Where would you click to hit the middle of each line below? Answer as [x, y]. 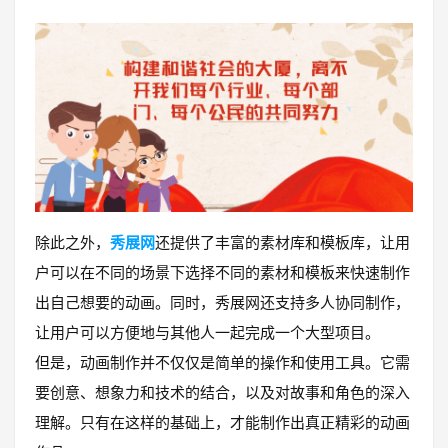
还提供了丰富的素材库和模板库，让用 [282, 242]
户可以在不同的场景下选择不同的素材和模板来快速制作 [222, 272]
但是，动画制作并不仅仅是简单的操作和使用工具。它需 [222, 362]
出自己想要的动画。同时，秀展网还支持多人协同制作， [222, 302]
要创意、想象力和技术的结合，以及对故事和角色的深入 [222, 392]
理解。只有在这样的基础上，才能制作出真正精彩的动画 [222, 422]
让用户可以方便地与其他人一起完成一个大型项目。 [207, 332]
